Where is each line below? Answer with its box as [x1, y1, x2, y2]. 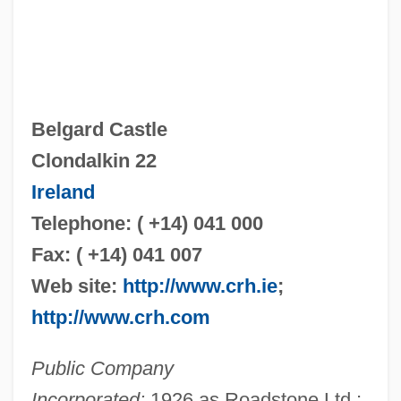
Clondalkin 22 [30, 149, 157, 172]
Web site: [30, 274, 123, 297]
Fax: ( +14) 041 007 [30, 243, 202, 266]
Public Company [30, 356, 174, 380]
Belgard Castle [30, 117, 167, 141]
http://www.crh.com [30, 305, 210, 328]
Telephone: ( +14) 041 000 [30, 211, 263, 235]
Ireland [30, 180, 95, 203]
